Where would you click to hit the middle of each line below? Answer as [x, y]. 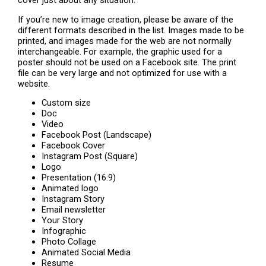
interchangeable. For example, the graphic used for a [120, 51]
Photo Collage [69, 242]
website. [34, 83]
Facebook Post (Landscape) [97, 135]
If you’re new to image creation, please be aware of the [126, 19]
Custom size [66, 103]
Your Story [63, 221]
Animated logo [70, 189]
